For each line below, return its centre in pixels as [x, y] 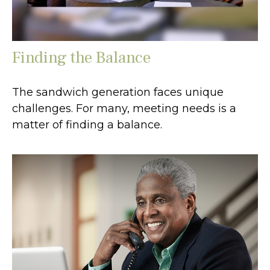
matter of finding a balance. [87, 124]
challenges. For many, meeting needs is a [124, 108]
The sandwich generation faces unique [118, 92]
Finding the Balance [81, 57]
